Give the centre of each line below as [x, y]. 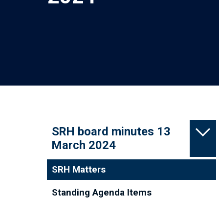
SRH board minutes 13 [111, 131]
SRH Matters [79, 169]
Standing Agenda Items [102, 192]
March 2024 [84, 145]
